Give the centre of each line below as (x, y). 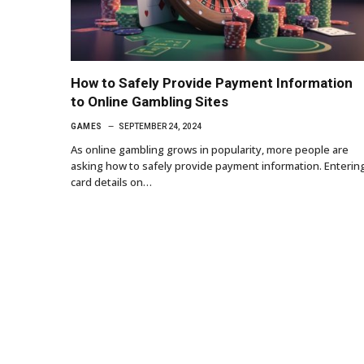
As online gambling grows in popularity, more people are (210, 149)
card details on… (111, 182)
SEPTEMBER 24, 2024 (160, 126)
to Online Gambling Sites (149, 101)
